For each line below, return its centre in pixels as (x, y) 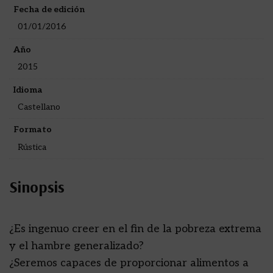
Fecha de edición (49, 10)
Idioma (28, 90)
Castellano (39, 107)
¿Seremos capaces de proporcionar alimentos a (129, 263)
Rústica (32, 147)
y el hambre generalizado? (76, 246)
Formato (33, 130)
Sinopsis (37, 187)
